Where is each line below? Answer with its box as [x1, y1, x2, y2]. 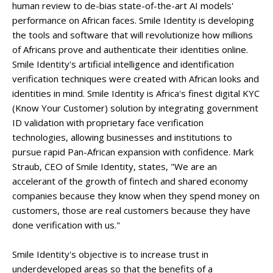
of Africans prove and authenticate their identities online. [12, 43, 248, 55]
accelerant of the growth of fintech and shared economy [12, 175, 248, 187]
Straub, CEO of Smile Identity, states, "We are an [12, 160, 217, 172]
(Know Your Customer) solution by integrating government [12, 102, 258, 114]
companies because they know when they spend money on [12, 190, 260, 202]
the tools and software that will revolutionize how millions [12, 29, 253, 41]
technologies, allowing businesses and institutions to [12, 131, 232, 143]
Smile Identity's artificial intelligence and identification [12, 58, 234, 70]
